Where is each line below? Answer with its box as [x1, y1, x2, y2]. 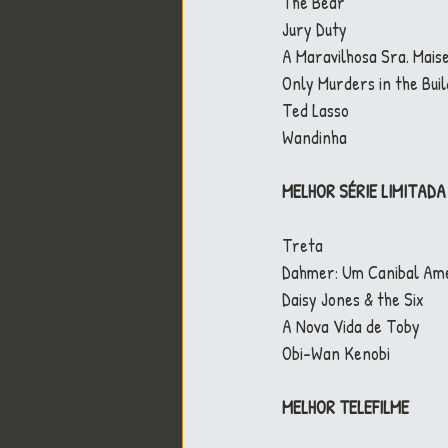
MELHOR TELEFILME [282, 395, 409, 420]
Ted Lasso [282, 98, 349, 123]
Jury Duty [282, 17, 347, 42]
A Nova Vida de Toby [282, 314, 420, 339]
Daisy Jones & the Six [282, 287, 424, 312]
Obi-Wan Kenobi [282, 341, 390, 366]
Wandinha [282, 125, 347, 150]
